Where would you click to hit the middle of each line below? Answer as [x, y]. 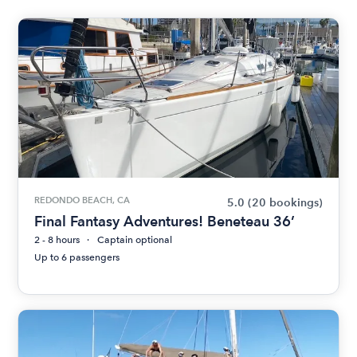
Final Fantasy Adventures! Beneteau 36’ [165, 221]
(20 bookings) [285, 203]
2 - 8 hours [57, 240]
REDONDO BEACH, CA [82, 200]
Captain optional [135, 240]
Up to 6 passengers [77, 257]
